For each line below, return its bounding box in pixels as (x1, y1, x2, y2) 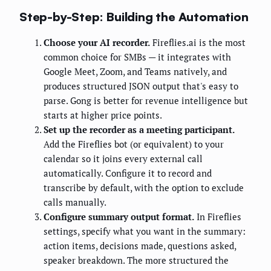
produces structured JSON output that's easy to (44, 80, 238, 93)
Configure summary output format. (44, 211, 194, 223)
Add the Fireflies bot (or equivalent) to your (44, 138, 224, 151)
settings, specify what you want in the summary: (44, 225, 246, 238)
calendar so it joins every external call (44, 152, 203, 165)
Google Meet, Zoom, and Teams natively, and (44, 65, 227, 78)
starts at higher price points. (44, 109, 162, 122)
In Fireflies (194, 211, 241, 223)
